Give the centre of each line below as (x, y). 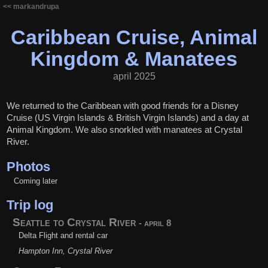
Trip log (30, 205)
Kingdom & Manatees (134, 59)
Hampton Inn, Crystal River (66, 251)
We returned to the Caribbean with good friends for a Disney (123, 106)
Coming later (36, 181)
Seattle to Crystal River (76, 223)
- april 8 (155, 223)
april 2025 (134, 76)
